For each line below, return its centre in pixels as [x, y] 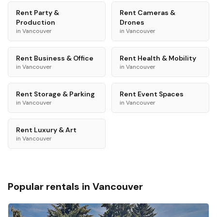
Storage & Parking [64, 94]
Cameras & [156, 13]
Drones [132, 22]
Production [36, 22]
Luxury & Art [55, 130]
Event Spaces [161, 94]
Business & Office [64, 58]
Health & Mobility [167, 58]
